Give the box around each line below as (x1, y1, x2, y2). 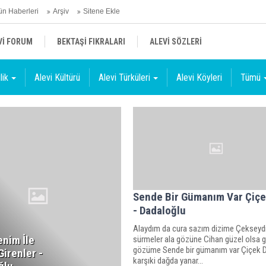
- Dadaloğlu (132, 203, 186, 217)
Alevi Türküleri (99, 72, 150, 83)
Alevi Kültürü (34, 72, 80, 83)
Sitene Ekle (83, 7, 120, 15)
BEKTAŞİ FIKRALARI (57, 37, 125, 46)
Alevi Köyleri (176, 72, 222, 83)
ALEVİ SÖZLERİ (150, 37, 202, 46)
